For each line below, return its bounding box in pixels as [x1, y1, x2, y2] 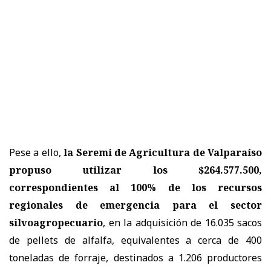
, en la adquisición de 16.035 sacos [103, 215, 262, 229]
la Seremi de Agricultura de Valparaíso [64, 145, 262, 159]
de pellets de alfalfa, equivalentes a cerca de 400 [9, 233, 262, 247]
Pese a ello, [9, 145, 64, 159]
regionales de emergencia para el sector [9, 198, 262, 212]
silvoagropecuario [9, 215, 103, 229]
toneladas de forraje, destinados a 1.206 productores [9, 250, 262, 264]
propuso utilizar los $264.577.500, [9, 163, 262, 177]
